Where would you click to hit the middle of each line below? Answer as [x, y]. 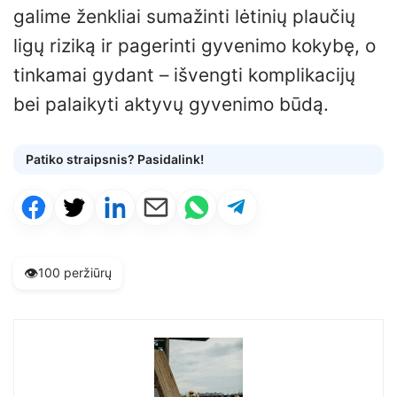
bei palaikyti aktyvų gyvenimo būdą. [171, 104]
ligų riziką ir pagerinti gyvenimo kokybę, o [195, 45]
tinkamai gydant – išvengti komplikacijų [184, 74]
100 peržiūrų [75, 273]
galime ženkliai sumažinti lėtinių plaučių [184, 16]
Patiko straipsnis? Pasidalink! [115, 159]
